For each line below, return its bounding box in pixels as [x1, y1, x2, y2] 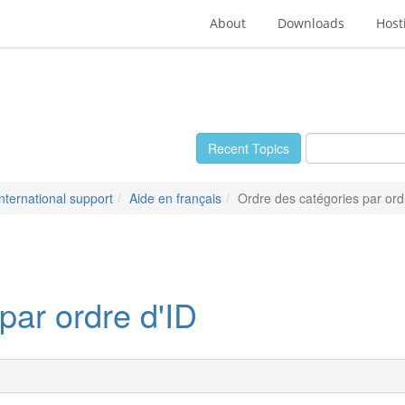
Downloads [278, 14, 344, 32]
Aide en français [129, 189, 221, 207]
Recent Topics [208, 139, 289, 157]
